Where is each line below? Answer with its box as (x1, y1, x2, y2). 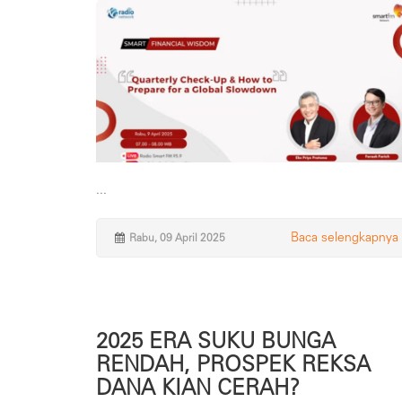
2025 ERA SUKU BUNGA (96, 327, 336, 354)
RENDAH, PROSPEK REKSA (96, 350, 371, 377)
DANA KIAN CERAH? (96, 373, 300, 400)
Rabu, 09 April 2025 (129, 231, 225, 244)
